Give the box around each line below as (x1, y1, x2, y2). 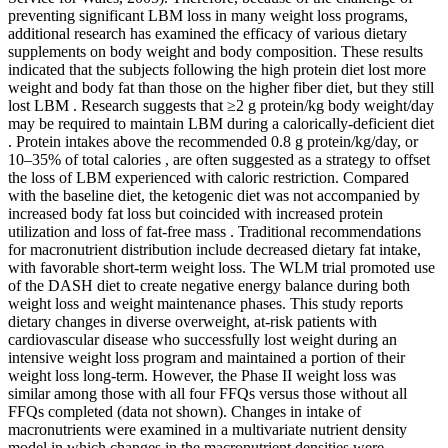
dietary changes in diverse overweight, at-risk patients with (8, 312, 377, 330)
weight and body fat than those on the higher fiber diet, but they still (8, 78, 434, 96)
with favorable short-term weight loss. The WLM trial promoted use (8, 258, 435, 276)
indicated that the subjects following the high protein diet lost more (8, 60, 426, 78)
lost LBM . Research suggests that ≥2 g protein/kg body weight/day (8, 96, 434, 114)
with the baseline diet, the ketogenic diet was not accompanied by (8, 186, 420, 204)
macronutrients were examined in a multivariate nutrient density (8, 420, 407, 438)
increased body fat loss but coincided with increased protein (8, 204, 383, 222)
